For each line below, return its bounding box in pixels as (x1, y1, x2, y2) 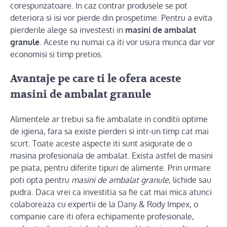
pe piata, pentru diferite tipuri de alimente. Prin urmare (10, 162, 211, 173)
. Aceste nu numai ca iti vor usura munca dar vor (40, 37, 215, 47)
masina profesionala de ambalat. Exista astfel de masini (10, 150, 213, 161)
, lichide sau (169, 174, 211, 185)
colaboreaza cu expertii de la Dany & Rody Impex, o (10, 199, 198, 209)
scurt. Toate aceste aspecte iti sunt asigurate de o (10, 138, 192, 148)
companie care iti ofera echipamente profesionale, (10, 211, 194, 221)
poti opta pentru (10, 174, 71, 185)
